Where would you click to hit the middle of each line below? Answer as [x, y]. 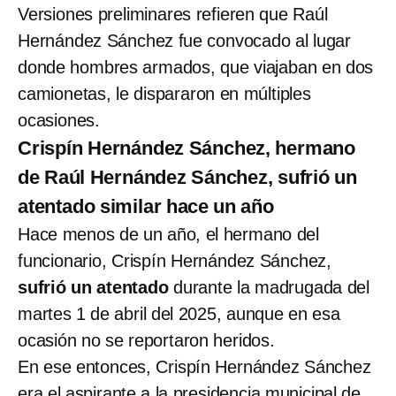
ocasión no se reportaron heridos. [146, 340]
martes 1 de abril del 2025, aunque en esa [179, 313]
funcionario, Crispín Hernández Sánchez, [175, 260]
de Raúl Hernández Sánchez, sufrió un [187, 177]
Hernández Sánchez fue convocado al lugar [184, 40]
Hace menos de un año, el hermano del [168, 234]
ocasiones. [59, 120]
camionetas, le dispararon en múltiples [164, 93]
